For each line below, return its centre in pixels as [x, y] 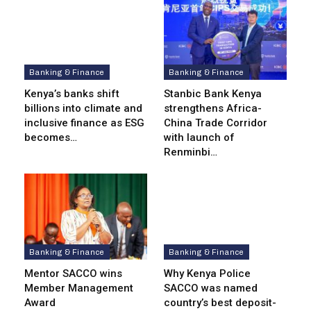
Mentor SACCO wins [73, 274]
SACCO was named [211, 288]
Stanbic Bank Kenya [213, 94]
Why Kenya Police [207, 274]
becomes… [51, 138]
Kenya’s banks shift [72, 94]
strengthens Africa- [213, 109]
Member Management [79, 288]
